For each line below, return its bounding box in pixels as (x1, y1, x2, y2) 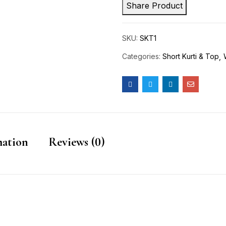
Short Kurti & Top (162, 51, 219, 61)
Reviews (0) (48, 134, 105, 149)
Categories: (122, 51, 162, 61)
